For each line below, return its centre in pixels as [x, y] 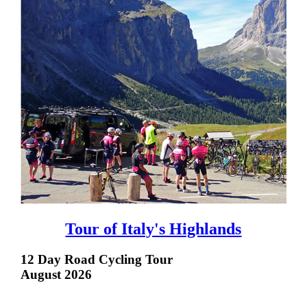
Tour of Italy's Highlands [153, 229]
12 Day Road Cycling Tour [96, 260]
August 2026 [58, 275]
